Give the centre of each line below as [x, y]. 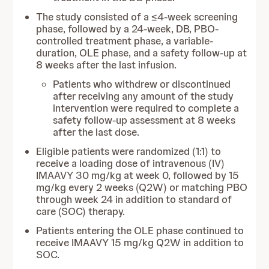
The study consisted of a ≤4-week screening [137, 17]
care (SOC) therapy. [81, 211]
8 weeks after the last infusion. [107, 65]
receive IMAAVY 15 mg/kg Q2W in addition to [140, 243]
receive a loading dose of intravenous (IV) [131, 163]
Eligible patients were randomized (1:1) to [129, 151]
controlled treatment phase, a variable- [125, 41]
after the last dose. [96, 132]
